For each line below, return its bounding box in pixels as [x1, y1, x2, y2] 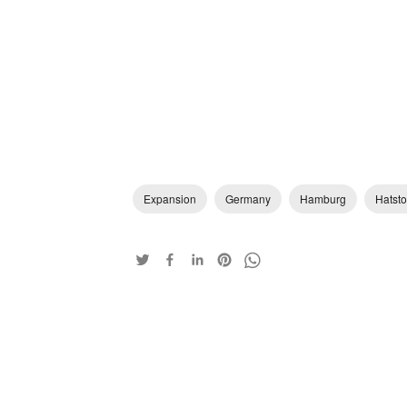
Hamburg [300, 191, 346, 206]
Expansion [144, 191, 196, 206]
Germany [225, 191, 271, 206]
